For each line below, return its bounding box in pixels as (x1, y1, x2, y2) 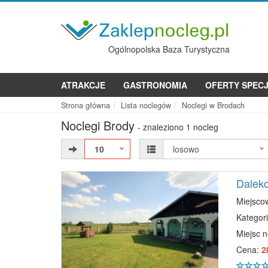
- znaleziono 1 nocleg (138, 121, 218, 133)
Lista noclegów (121, 100, 171, 111)
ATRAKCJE (61, 79, 105, 91)
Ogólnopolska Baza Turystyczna (108, 43, 230, 55)
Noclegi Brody (61, 117, 135, 134)
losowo (173, 143, 200, 155)
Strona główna (61, 100, 110, 111)
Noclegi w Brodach (182, 100, 245, 111)
